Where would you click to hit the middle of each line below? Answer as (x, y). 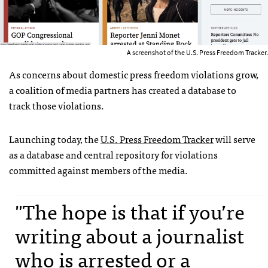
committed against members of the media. (98, 170)
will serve (234, 138)
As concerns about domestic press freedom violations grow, (134, 74)
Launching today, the (55, 138)
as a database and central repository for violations (113, 154)
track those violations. (57, 105)
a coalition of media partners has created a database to (123, 89)
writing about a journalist (130, 234)
